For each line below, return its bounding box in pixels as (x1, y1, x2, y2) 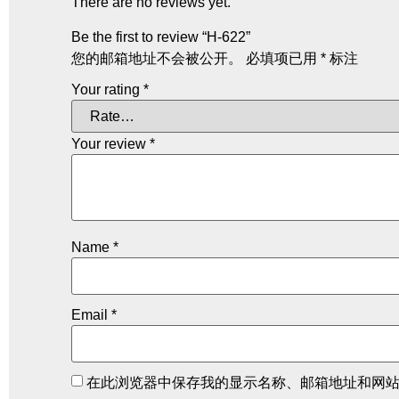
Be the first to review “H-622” (71, 28, 250, 45)
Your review (71, 135, 150, 151)
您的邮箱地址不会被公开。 (71, 50, 242, 66)
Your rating (71, 81, 143, 97)
